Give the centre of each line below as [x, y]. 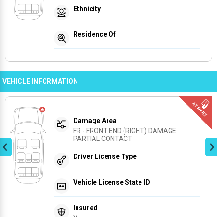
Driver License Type [105, 156]
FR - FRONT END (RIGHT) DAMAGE [125, 131]
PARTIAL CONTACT [103, 138]
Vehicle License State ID [112, 182]
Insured [85, 208]
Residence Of [94, 34]
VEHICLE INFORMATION [40, 81]
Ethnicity [87, 8]
